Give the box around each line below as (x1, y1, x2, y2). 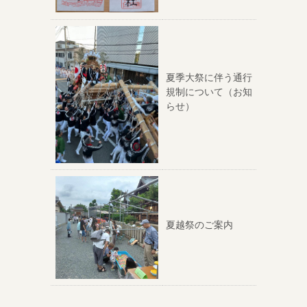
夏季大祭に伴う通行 (166, 71, 252, 83)
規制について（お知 (166, 86, 252, 97)
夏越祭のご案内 (166, 219, 233, 230)
